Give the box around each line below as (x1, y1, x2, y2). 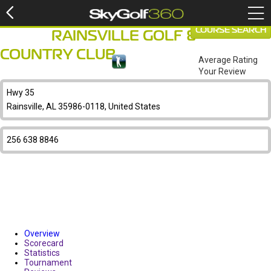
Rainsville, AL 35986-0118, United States (7, 102, 160, 111)
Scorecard (24, 238, 64, 248)
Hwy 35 (7, 88, 34, 97)
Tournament (24, 258, 72, 267)
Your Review (198, 67, 246, 76)
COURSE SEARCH (195, 27, 266, 34)
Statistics (24, 248, 60, 258)
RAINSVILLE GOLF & (51, 30, 197, 43)
